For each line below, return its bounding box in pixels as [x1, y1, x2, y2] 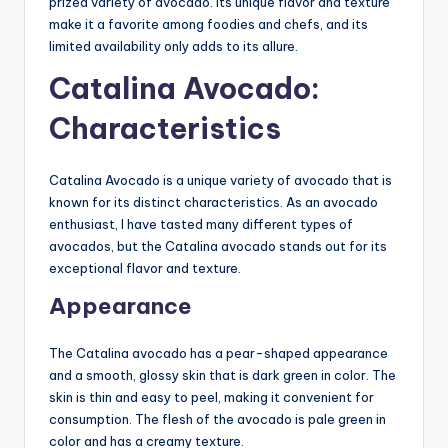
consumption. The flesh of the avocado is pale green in [49, 410, 386, 427]
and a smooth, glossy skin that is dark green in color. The [49, 366, 396, 383]
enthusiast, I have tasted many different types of [49, 215, 353, 232]
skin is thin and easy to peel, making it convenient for [49, 388, 374, 405]
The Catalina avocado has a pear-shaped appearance [49, 344, 388, 361]
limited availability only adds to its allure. [49, 37, 298, 54]
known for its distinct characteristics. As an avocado [49, 193, 378, 210]
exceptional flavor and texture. [49, 259, 241, 276]
